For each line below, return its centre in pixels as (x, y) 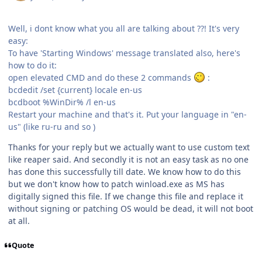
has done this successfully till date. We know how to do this (125, 171)
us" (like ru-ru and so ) (52, 126)
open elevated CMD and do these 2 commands (101, 77)
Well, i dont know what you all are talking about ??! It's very (124, 28)
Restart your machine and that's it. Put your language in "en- (127, 114)
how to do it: (32, 65)
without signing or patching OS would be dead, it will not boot (131, 208)
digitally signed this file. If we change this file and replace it (126, 196)
